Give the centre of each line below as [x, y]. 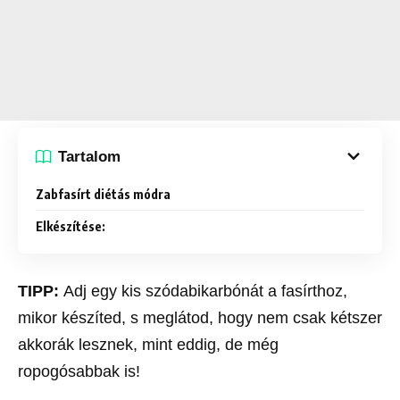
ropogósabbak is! [81, 371]
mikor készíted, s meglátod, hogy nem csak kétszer [200, 318]
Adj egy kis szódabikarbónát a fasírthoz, [205, 291]
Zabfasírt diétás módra [103, 194]
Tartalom [89, 156]
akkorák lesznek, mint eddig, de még [148, 345]
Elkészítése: [71, 226]
